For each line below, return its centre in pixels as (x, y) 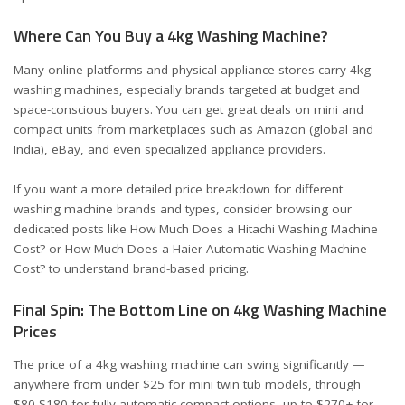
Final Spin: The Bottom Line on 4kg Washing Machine (200, 309)
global (330, 129)
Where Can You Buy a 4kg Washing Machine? (171, 36)
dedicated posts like (72, 229)
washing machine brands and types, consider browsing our (183, 209)
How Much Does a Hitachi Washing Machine (254, 229)
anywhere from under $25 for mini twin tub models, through (187, 384)
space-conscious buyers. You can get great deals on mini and (188, 109)
